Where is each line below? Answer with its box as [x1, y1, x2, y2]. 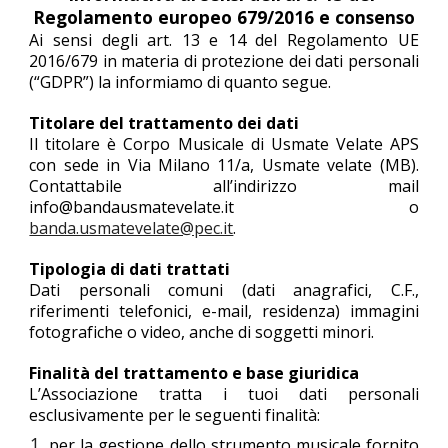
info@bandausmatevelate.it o [29, 196, 419, 218]
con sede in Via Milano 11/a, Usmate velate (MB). [29, 154, 419, 176]
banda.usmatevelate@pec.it [29, 217, 234, 239]
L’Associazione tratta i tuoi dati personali [29, 383, 419, 405]
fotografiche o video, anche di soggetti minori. [29, 321, 375, 343]
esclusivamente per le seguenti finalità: [29, 404, 321, 426]
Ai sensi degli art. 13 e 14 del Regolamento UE [29, 29, 419, 51]
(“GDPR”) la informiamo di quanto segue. [29, 71, 332, 93]
